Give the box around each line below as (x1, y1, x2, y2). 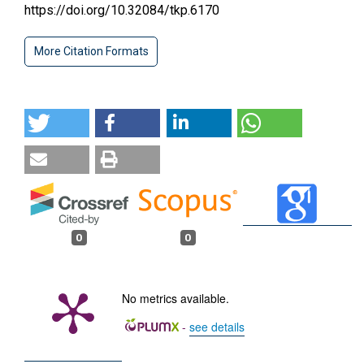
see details (188, 318, 245, 335)
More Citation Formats (33, 44, 149, 58)
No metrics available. (122, 289, 229, 306)
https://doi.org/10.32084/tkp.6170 (24, 2, 219, 18)
